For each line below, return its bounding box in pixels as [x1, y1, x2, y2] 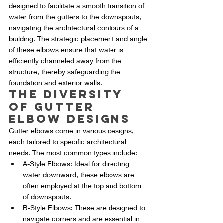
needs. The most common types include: [9, 148, 137, 157]
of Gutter [9, 100, 99, 114]
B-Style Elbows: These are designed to [23, 203, 147, 212]
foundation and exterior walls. [9, 78, 102, 87]
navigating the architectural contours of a [9, 23, 141, 32]
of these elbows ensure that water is [9, 45, 125, 54]
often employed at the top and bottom [23, 181, 143, 190]
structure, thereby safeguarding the [9, 67, 122, 76]
